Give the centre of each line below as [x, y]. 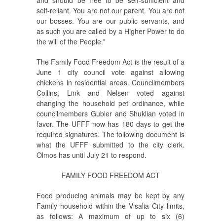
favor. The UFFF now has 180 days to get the [110, 124]
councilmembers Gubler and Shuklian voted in [110, 113]
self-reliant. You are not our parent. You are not [110, 10]
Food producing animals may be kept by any [110, 195]
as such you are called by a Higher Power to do [110, 31]
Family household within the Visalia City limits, [110, 205]
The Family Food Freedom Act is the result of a [110, 61]
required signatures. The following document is [110, 134]
